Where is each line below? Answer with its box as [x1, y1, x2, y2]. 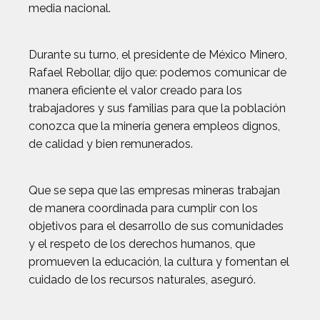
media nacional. [29, 1, 111, 16]
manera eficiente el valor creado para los [29, 84, 242, 98]
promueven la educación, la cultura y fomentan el [29, 255, 289, 269]
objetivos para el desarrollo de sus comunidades [29, 219, 284, 234]
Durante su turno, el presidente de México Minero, [29, 48, 287, 62]
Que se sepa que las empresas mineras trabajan [29, 184, 280, 198]
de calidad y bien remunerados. [29, 137, 193, 151]
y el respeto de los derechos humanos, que [29, 237, 255, 251]
